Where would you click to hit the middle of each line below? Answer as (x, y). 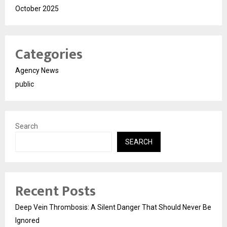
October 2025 (37, 8)
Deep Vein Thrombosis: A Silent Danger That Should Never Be (113, 207)
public (25, 84)
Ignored (27, 220)
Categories (49, 54)
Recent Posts (55, 191)
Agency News (37, 70)
